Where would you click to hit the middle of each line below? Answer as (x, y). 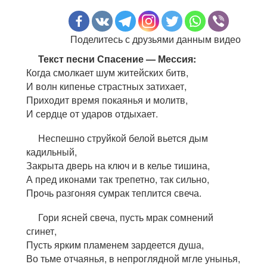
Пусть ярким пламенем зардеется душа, (115, 244)
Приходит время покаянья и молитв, (107, 100)
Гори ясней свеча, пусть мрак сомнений (126, 217)
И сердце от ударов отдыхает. (92, 113)
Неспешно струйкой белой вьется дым (123, 138)
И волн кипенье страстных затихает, (106, 86)
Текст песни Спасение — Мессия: (117, 58)
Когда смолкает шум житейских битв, (107, 72)
